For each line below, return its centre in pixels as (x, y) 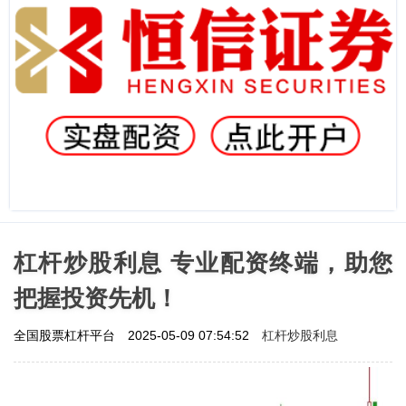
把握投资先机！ (96, 298)
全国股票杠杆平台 (66, 335)
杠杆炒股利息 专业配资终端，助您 (203, 262)
